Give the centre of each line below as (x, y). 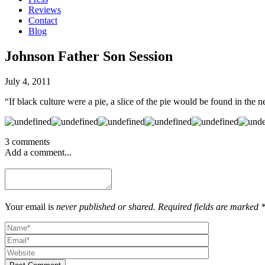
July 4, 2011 (28, 81)
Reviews (45, 10)
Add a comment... (38, 152)
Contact (43, 20)
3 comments (27, 141)
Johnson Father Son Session (89, 56)
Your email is (30, 206)
